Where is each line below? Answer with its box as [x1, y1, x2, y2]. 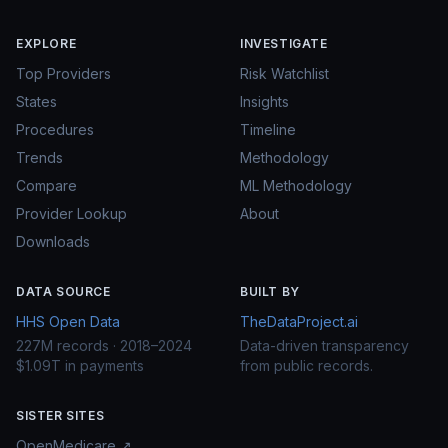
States [16, 93, 57, 110]
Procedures [16, 121, 94, 138]
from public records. [240, 357, 373, 374]
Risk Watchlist [240, 65, 329, 82]
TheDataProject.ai [240, 313, 358, 330]
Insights [240, 93, 289, 110]
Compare [16, 177, 77, 194]
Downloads [16, 233, 90, 250]
